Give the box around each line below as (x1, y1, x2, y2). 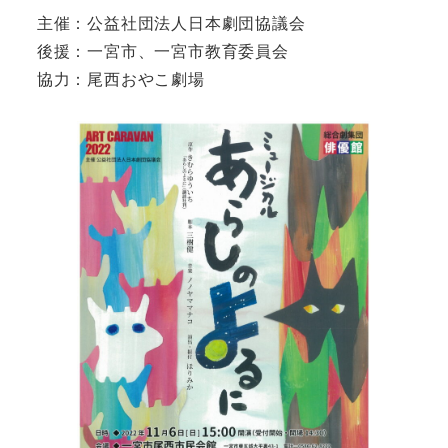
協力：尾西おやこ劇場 (36, 66, 205, 90)
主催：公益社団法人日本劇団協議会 (36, 10, 306, 34)
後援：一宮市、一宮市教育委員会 (36, 38, 289, 62)
